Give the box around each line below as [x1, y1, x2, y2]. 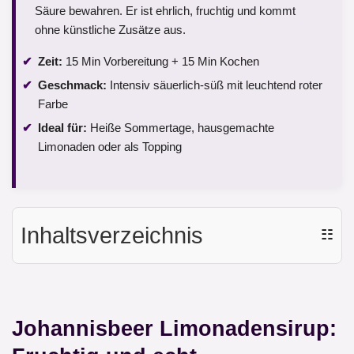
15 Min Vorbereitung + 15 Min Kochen [62, 55, 259, 69]
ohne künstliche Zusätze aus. [35, 23, 186, 37]
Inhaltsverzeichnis [21, 222, 203, 248]
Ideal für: [38, 120, 87, 134]
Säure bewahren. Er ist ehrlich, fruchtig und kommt [35, 4, 296, 18]
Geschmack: [38, 77, 107, 92]
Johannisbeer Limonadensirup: [12, 315, 337, 341]
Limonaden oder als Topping [38, 139, 182, 153]
